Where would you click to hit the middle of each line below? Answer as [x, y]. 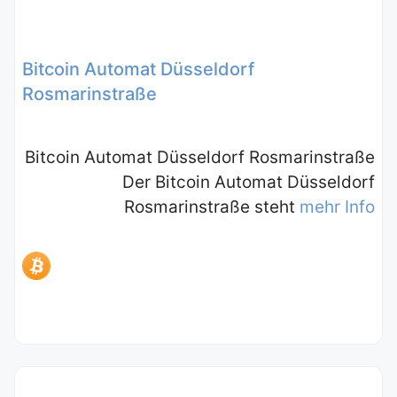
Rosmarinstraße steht [212, 206]
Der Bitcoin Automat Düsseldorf [249, 182]
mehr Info [337, 206]
